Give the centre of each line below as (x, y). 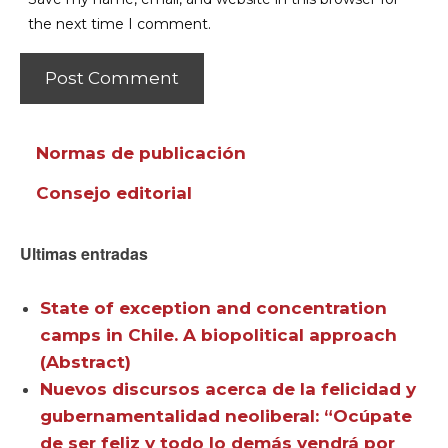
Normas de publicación (141, 153)
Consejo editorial (114, 192)
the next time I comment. (119, 24)
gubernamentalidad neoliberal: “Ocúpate (226, 415)
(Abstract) (85, 361)
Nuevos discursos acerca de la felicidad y (228, 388)
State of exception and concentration (213, 307)
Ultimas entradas (84, 253)
